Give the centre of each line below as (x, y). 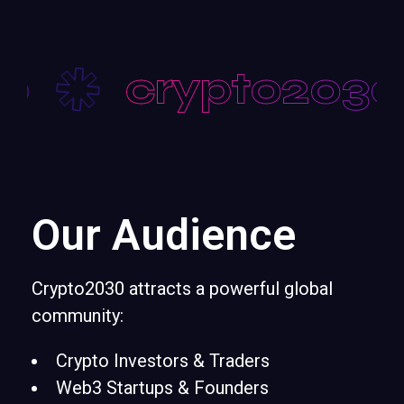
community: (78, 316)
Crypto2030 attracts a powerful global (182, 289)
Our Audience (164, 235)
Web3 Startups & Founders (162, 388)
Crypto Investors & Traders (163, 361)
